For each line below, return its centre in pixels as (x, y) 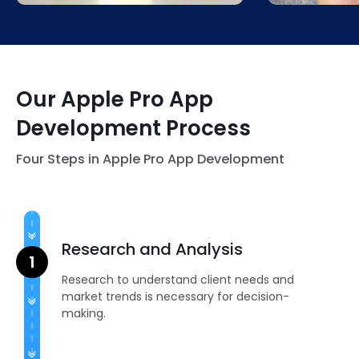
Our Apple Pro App (115, 100)
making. (84, 314)
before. (54, 21)
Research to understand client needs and (178, 280)
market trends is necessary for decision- (176, 297)
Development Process (133, 129)
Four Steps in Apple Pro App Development (150, 159)
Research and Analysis (153, 250)
